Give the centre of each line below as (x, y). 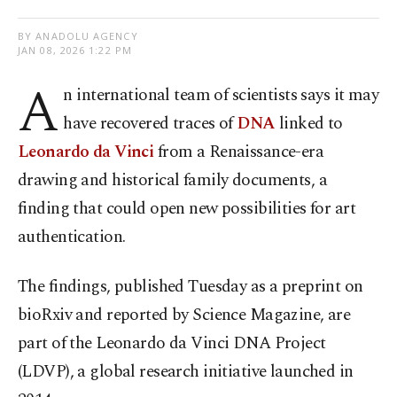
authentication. (72, 237)
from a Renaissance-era (241, 152)
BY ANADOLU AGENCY (78, 36)
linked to (311, 124)
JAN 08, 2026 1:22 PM (75, 51)
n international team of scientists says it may (221, 96)
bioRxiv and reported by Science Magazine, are (184, 315)
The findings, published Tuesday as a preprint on (191, 287)
